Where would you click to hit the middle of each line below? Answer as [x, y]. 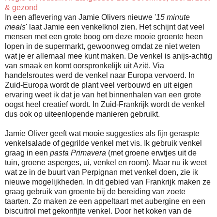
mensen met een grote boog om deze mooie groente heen [104, 37]
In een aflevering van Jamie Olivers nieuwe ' [80, 17]
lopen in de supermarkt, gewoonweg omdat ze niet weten [102, 46]
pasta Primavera [78, 153]
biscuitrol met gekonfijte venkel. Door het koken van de [98, 211]
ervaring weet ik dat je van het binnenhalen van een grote [103, 95]
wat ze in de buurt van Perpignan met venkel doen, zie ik [101, 172]
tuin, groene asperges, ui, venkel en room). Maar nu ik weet [106, 163]
